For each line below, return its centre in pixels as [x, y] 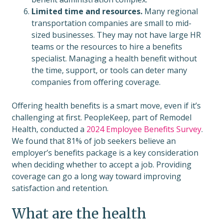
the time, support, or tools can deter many [109, 70]
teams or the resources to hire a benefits [107, 47]
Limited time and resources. [87, 12]
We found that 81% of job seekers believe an [94, 141]
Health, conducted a [49, 129]
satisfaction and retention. [60, 188]
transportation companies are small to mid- [111, 23]
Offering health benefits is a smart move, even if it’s [106, 106]
